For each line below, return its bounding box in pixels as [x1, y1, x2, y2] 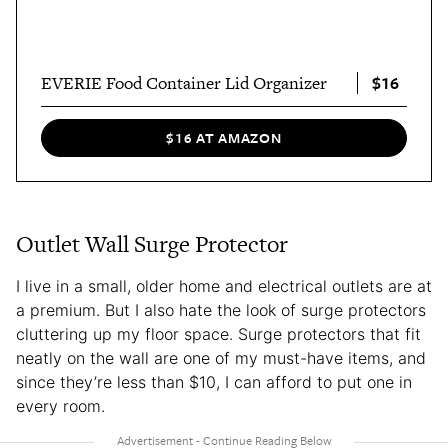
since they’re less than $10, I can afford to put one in [16, 371, 412, 392]
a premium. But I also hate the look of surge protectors [16, 299, 426, 320]
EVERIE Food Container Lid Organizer [41, 70, 327, 95]
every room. [16, 395, 105, 416]
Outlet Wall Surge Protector [16, 227, 288, 260]
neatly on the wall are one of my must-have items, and [16, 347, 426, 368]
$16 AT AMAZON [166, 127, 282, 149]
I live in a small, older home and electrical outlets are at [16, 275, 432, 296]
